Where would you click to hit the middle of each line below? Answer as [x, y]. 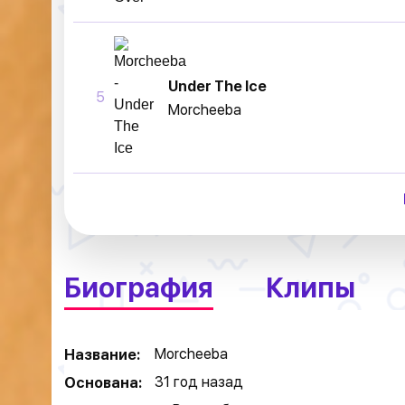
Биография [139, 287]
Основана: [103, 382]
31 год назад [199, 382]
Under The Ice [217, 86]
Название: [102, 354]
